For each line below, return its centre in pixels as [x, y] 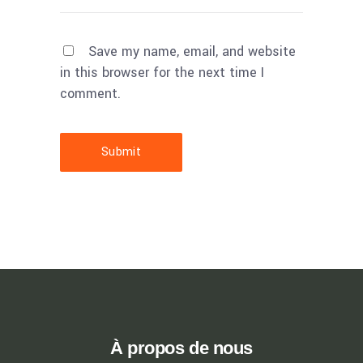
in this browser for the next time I [162, 72]
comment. [90, 93]
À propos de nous [181, 348]
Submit [121, 152]
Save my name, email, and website [192, 51]
